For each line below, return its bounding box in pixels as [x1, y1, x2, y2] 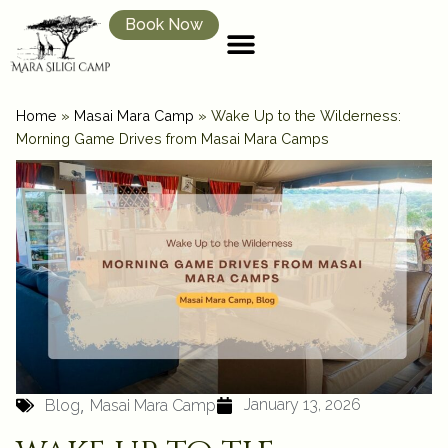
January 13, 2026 [244, 395, 362, 415]
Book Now [124, 15, 203, 34]
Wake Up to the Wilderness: [211, 107, 401, 124]
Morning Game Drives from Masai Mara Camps [16, 130, 329, 147]
